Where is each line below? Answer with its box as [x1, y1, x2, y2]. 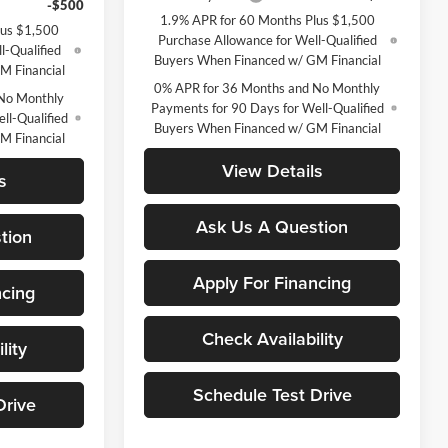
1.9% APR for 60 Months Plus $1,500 [159, 11, 375, 28]
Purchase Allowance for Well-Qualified [157, 31, 377, 48]
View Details [221, 157, 323, 183]
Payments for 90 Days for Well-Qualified [150, 99, 384, 116]
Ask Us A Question [196, 213, 348, 239]
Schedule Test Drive [192, 381, 352, 407]
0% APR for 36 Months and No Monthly [154, 79, 381, 96]
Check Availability [201, 325, 343, 351]
